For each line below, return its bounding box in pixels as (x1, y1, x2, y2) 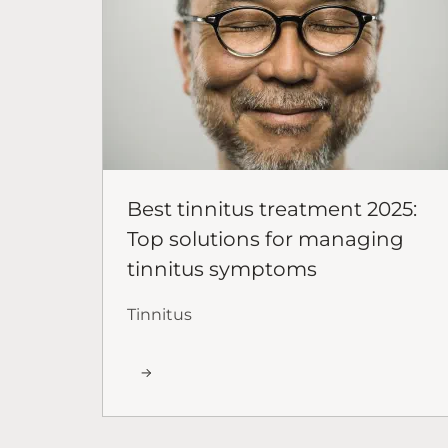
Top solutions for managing (127, 226, 404, 251)
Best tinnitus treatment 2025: (127, 196, 417, 221)
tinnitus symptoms (127, 256, 317, 281)
